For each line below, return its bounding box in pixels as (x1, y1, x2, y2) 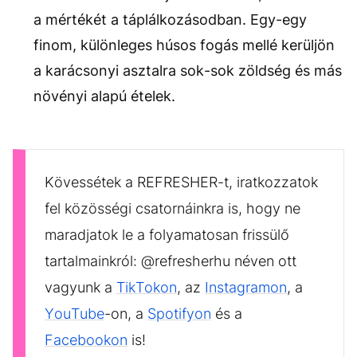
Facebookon (45, 331, 127, 349)
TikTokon (116, 279, 177, 296)
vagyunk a (45, 279, 116, 296)
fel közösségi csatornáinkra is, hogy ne (45, 200, 300, 218)
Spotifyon (147, 305, 211, 323)
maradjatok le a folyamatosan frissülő (45, 226, 289, 244)
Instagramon (205, 279, 287, 296)
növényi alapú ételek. (33, 88, 175, 105)
